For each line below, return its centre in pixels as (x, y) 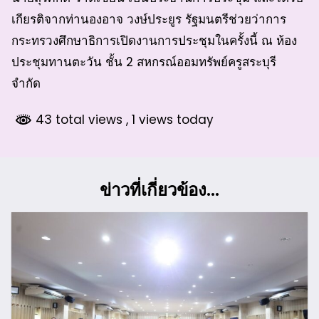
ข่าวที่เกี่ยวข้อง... (159, 189)
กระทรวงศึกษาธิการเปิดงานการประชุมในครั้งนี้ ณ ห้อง (154, 40)
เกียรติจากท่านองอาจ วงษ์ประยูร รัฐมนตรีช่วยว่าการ (149, 19)
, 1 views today (170, 119)
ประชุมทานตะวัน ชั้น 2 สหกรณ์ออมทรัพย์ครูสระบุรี (144, 62)
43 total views (79, 119)
